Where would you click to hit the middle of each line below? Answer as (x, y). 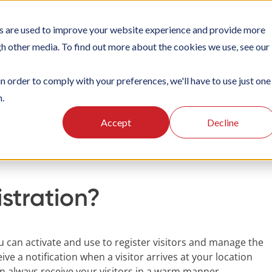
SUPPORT (217, 31)
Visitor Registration (78, 111)
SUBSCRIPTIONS (144, 31)
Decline (223, 122)
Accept (116, 122)
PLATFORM (67, 31)
